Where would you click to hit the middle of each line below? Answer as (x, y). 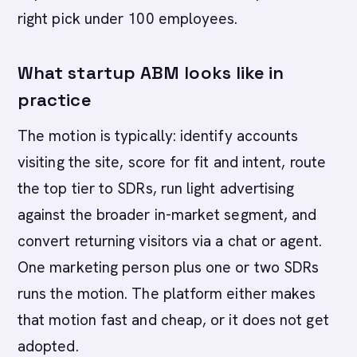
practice (54, 100)
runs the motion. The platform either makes (167, 294)
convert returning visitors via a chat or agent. (170, 241)
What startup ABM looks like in (151, 73)
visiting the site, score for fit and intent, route (172, 162)
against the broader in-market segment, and (167, 215)
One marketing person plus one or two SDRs (169, 267)
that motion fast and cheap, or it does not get (173, 320)
